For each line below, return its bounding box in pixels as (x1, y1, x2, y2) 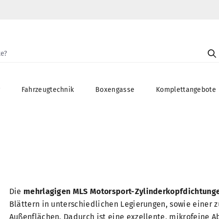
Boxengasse (95, 86, 135, 94)
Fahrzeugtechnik (21, 86, 74, 94)
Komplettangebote (155, 86, 217, 94)
